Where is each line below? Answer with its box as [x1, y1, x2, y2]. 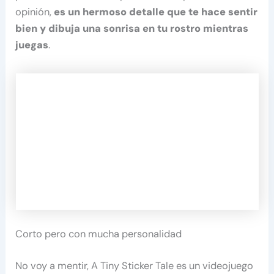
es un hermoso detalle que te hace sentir [54, 5, 258, 18]
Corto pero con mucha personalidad [15, 227, 182, 240]
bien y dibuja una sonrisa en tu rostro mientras [15, 21, 249, 35]
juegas [15, 38, 49, 51]
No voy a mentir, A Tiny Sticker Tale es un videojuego [15, 259, 254, 272]
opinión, [15, 5, 54, 18]
